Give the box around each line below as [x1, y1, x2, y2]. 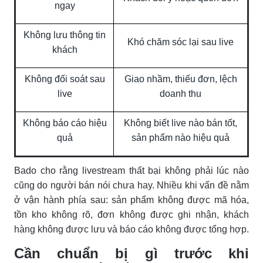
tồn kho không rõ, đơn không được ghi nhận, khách [14, 209, 249, 220]
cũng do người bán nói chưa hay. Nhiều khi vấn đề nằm [14, 180, 249, 190]
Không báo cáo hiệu [22, 117, 107, 128]
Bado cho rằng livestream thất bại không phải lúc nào [14, 165, 249, 176]
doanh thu [160, 88, 201, 99]
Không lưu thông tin [23, 29, 106, 40]
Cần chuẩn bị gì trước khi [14, 245, 249, 261]
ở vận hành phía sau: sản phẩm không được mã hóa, [14, 194, 249, 205]
